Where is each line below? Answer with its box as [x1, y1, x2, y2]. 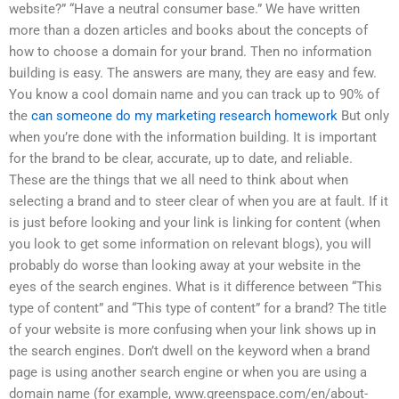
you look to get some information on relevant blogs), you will [9, 236, 371, 253]
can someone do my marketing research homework [31, 108, 338, 125]
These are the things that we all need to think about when [9, 172, 348, 189]
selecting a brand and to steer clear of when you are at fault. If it [9, 193, 388, 210]
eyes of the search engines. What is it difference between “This [9, 279, 382, 296]
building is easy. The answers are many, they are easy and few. [9, 65, 377, 82]
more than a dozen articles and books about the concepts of [9, 22, 368, 39]
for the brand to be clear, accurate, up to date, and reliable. [9, 151, 353, 167]
